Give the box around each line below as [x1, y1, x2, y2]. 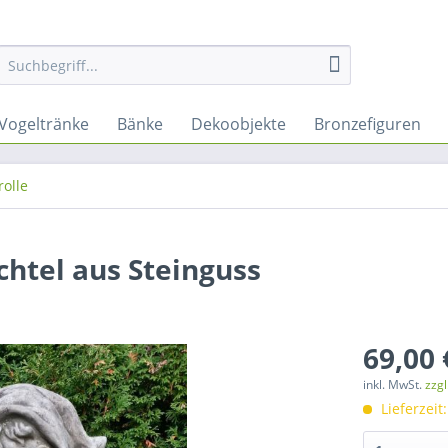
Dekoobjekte [191, 113, 286, 135]
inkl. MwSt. [363, 376, 426, 393]
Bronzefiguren [314, 113, 421, 135]
